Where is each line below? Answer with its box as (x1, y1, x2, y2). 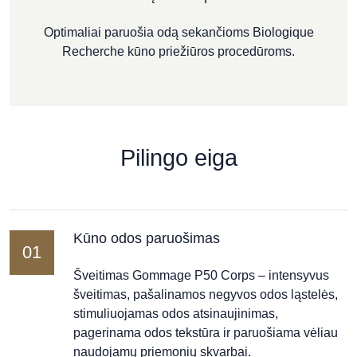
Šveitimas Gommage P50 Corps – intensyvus (73, 269, 329, 282)
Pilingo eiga (120, 145, 237, 171)
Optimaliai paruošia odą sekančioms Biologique (43, 25, 314, 39)
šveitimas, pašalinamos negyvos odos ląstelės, (73, 288, 338, 301)
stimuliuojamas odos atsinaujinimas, (73, 307, 278, 320)
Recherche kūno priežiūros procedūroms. (62, 45, 295, 58)
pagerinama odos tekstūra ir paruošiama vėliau (73, 326, 338, 339)
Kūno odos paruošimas (73, 230, 220, 246)
